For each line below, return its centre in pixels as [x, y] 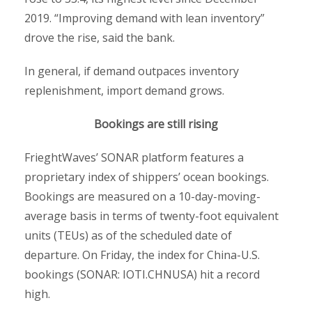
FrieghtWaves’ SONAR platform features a [134, 157]
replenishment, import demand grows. [124, 90]
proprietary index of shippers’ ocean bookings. [147, 177]
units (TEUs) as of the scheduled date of [128, 235]
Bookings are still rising [156, 124]
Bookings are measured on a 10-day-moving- [142, 196]
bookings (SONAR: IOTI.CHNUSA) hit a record [142, 274]
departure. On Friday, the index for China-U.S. [142, 255]
